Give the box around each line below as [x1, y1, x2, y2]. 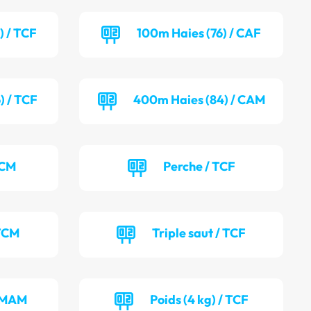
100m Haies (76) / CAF [137, 25, 262, 42]
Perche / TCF [162, 158, 235, 175]
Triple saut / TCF [152, 225, 246, 242]
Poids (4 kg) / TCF [149, 292, 249, 308]
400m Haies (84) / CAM [133, 92, 265, 108]
